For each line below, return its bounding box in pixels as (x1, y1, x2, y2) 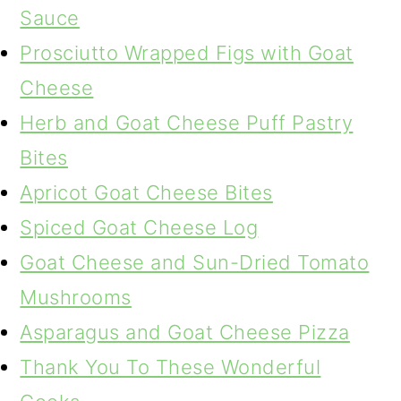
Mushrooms (20, 286, 132, 309)
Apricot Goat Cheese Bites (20, 181, 273, 204)
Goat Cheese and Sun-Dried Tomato (20, 251, 370, 274)
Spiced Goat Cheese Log (20, 216, 259, 239)
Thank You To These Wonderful (20, 355, 321, 379)
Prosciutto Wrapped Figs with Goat (20, 41, 354, 64)
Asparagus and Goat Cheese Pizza (20, 320, 350, 344)
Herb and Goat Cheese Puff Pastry (20, 111, 354, 134)
